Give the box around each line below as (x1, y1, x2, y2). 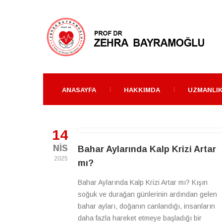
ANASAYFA (62, 86, 96, 94)
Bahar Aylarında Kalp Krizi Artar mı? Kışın (78, 178, 208, 186)
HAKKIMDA (124, 86, 160, 94)
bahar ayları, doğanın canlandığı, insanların (78, 202, 215, 210)
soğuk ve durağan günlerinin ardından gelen (78, 190, 217, 198)
